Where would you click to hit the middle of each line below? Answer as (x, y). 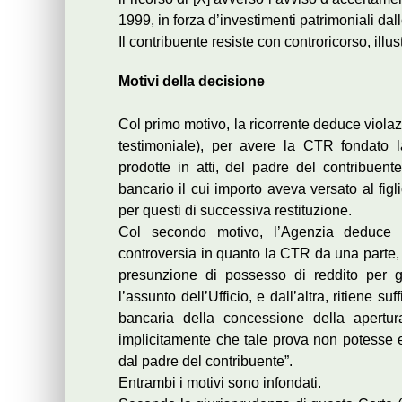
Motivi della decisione (192, 81)
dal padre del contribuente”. (205, 361)
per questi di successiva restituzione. (235, 210)
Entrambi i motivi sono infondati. (220, 383)
